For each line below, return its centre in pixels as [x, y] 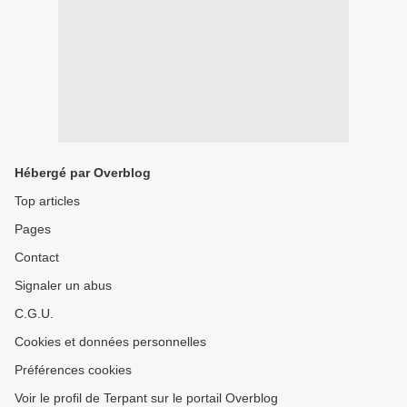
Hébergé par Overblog [83, 173]
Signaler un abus [63, 285]
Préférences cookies [73, 370]
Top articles [47, 201]
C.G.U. [34, 313]
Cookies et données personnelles [110, 342]
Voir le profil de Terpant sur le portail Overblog [146, 398]
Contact [37, 257]
